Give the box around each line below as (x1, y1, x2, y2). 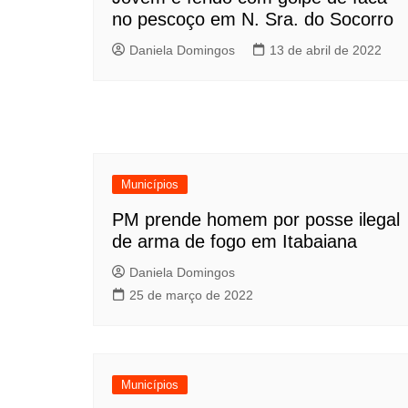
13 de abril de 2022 (270, 43, 382, 57)
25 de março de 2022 (129, 288, 253, 302)
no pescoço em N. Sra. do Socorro (112, 9, 393, 29)
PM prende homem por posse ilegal (112, 209, 400, 229)
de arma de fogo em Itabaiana (112, 231, 357, 251)
